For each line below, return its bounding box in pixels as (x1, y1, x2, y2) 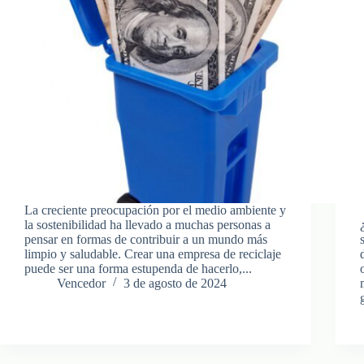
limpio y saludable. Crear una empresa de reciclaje (24, 246, 281, 261)
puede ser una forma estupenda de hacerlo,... (24, 261, 252, 275)
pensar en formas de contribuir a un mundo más (24, 232, 267, 246)
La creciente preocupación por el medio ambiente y (24, 202, 286, 217)
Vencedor (57, 275, 106, 290)
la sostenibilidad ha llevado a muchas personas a (24, 217, 271, 232)
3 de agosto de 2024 (123, 275, 227, 290)
